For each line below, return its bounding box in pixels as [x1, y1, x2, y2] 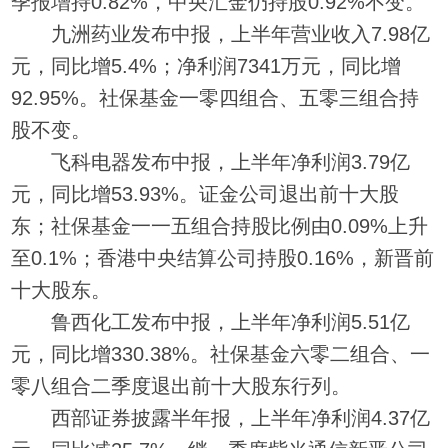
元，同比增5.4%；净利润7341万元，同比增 [11, 54, 402, 77]
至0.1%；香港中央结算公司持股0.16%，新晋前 [11, 246, 435, 269]
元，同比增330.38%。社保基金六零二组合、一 [11, 342, 431, 365]
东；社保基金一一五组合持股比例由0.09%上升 [11, 214, 429, 237]
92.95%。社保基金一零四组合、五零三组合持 [11, 86, 420, 109]
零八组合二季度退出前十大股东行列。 [11, 374, 352, 397]
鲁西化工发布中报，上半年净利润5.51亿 [11, 310, 411, 333]
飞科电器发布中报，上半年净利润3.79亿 [11, 150, 411, 173]
